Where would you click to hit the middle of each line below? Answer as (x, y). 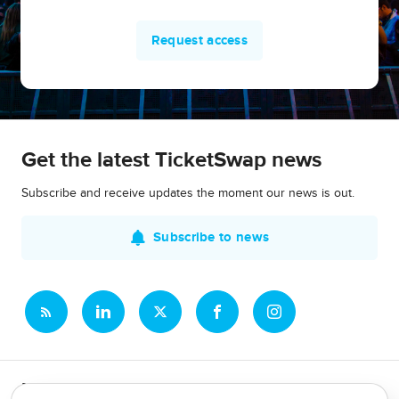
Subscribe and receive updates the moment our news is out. (188, 193)
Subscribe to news (212, 237)
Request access (199, 41)
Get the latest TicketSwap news (171, 160)
